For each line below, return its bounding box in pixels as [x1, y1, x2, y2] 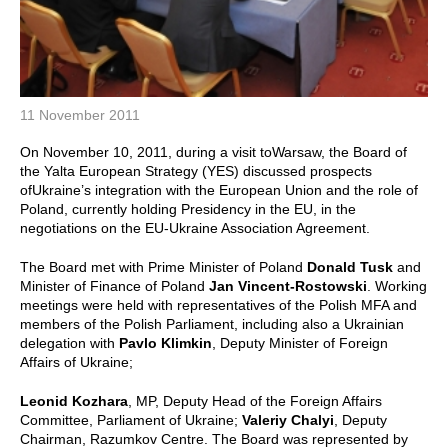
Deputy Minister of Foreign [220, 334, 388, 351]
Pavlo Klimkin [119, 334, 212, 351]
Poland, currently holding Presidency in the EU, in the [20, 200, 356, 217]
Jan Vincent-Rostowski [209, 277, 367, 294]
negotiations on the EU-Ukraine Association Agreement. [20, 219, 370, 236]
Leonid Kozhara [20, 392, 128, 409]
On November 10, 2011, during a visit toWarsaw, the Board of [20, 143, 407, 160]
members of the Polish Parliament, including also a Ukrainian [20, 315, 404, 332]
